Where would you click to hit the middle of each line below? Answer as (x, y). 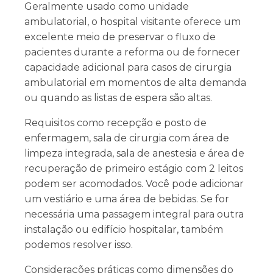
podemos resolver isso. (80, 245)
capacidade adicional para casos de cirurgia (128, 68)
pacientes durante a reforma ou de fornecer (132, 52)
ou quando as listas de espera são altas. (118, 98)
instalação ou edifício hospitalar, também (124, 230)
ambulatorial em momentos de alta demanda (135, 83)
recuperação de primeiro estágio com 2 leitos (134, 169)
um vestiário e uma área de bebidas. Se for (127, 199)
